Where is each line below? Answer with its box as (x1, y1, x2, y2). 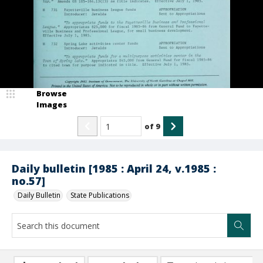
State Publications (70, 190, 129, 200)
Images (36, 99, 67, 110)
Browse (36, 88, 67, 99)
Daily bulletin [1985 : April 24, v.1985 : (12, 161, 216, 176)
